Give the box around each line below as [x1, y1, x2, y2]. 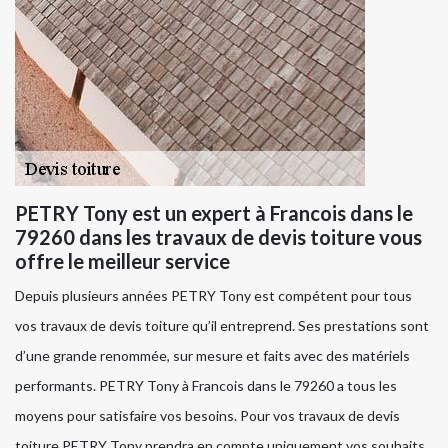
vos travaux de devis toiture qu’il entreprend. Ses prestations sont [15, 317, 429, 335]
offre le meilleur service [15, 249, 230, 274]
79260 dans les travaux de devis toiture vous [15, 225, 422, 250]
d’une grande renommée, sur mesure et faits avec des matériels [15, 347, 410, 365]
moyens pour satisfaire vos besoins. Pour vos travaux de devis [15, 407, 400, 425]
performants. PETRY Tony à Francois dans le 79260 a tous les [15, 377, 397, 395]
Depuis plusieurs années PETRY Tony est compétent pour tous [15, 287, 412, 305]
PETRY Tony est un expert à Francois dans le [15, 201, 413, 226]
